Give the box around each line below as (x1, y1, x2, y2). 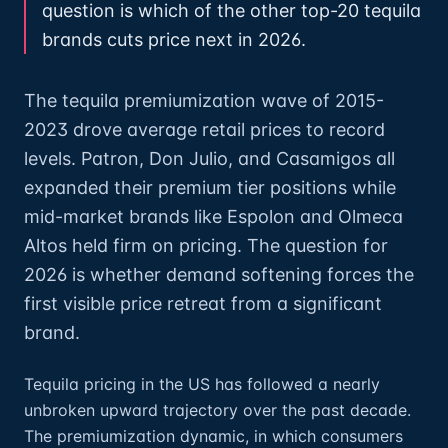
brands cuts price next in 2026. (42, 29, 306, 50)
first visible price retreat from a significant (24, 293, 382, 314)
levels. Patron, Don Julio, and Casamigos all (24, 148, 395, 169)
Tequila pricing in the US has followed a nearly (24, 374, 380, 394)
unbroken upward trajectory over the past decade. (24, 400, 411, 420)
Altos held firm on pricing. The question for (24, 235, 388, 256)
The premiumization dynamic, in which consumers (24, 426, 403, 446)
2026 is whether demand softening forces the (24, 264, 414, 285)
